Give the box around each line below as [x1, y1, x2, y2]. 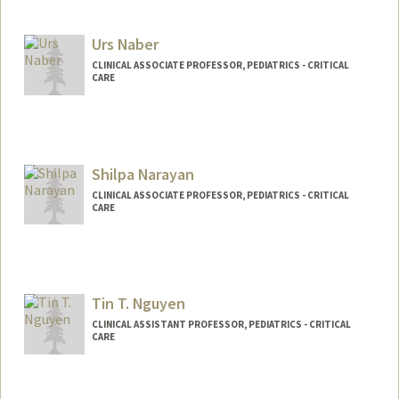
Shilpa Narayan [91, 163, 194, 184]
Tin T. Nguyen [91, 293, 185, 314]
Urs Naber [91, 33, 159, 54]
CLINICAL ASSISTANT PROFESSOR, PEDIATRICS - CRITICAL [91, 318, 351, 331]
